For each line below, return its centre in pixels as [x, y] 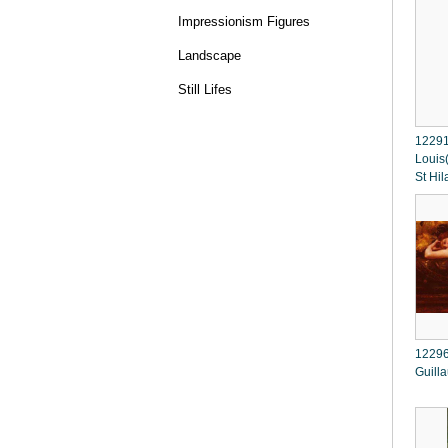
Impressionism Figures [244, 21]
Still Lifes [205, 89]
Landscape [209, 55]
